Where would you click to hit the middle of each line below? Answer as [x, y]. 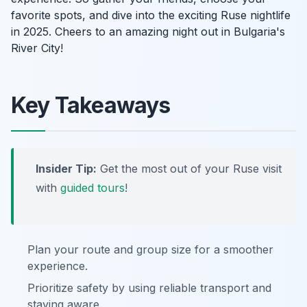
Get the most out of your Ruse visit [189, 169]
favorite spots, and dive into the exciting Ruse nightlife [151, 15]
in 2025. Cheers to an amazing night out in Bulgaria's [148, 32]
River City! [37, 48]
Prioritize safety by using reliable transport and [149, 288]
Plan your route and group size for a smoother [150, 249]
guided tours [93, 188]
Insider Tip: [66, 169]
